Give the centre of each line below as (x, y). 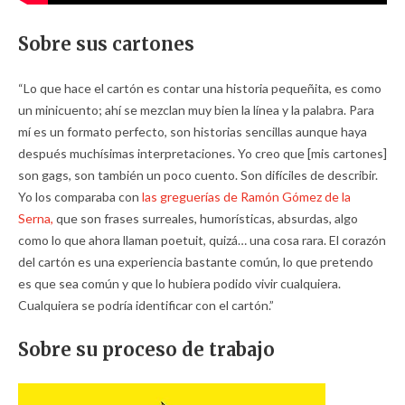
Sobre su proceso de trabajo (146, 349)
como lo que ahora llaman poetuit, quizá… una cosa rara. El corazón (202, 240)
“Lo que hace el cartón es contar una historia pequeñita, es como (200, 88)
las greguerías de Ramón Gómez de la (246, 197)
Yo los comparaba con (80, 197)
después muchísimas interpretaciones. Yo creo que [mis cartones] (202, 153)
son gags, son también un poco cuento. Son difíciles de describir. (198, 175)
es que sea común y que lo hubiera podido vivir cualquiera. (179, 283)
